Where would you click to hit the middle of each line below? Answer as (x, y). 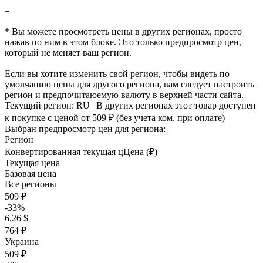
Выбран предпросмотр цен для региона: (85, 129)
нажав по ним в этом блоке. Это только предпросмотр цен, (123, 42)
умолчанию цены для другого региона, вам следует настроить (129, 84)
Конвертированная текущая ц (64, 152)
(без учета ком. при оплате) (169, 118)
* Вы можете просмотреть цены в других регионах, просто (123, 31)
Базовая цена (31, 173)
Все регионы (31, 184)
